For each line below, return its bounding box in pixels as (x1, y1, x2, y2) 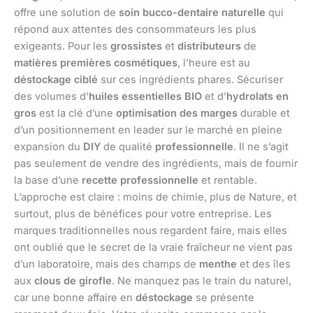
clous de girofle (34, 275, 112, 288)
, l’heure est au (177, 57, 250, 70)
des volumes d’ (14, 90, 89, 103)
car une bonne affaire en (14, 291, 136, 305)
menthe (199, 258, 237, 271)
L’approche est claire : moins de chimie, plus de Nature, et (14, 191, 297, 204)
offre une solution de (14, 6, 119, 20)
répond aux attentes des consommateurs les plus (14, 23, 256, 36)
